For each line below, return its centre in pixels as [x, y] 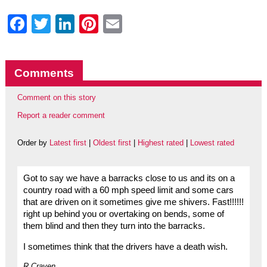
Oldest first [112, 143]
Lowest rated [212, 143]
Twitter [79, 24]
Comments [44, 73]
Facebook [69, 24]
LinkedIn [111, 24]
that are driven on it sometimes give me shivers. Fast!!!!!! [133, 202]
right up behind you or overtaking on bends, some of [123, 214]
